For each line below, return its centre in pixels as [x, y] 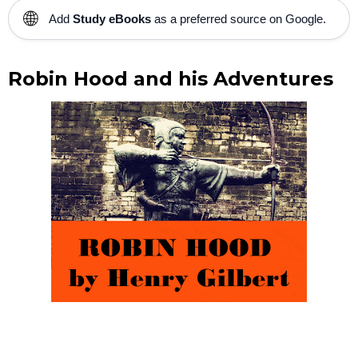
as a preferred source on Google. [239, 18]
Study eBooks [112, 18]
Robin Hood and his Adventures [171, 78]
